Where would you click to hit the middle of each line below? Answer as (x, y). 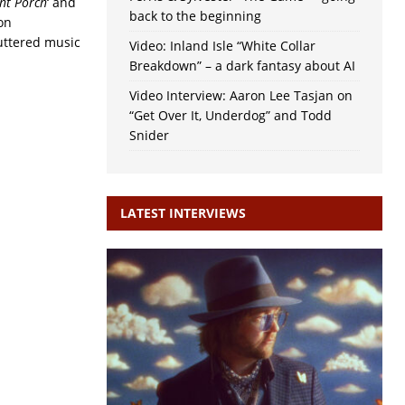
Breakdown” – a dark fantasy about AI (242, 66)
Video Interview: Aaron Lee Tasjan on (240, 96)
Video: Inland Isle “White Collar (222, 46)
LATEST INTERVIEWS (183, 213)
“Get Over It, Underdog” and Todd (230, 116)
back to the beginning (195, 16)
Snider (149, 136)
